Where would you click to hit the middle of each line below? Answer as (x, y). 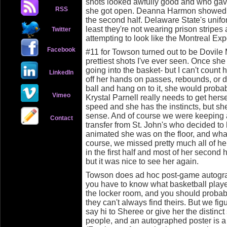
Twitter (62, 29)
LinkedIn (61, 72)
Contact (61, 118)
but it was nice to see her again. (142, 161)
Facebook (61, 50)
